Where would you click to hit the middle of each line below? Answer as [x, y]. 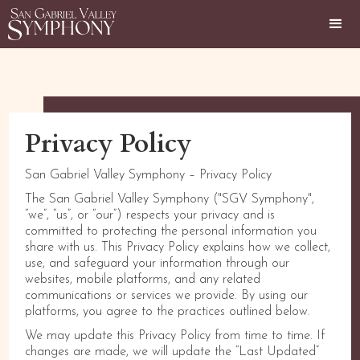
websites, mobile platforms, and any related [143, 280]
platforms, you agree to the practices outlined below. [168, 312]
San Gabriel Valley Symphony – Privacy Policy [149, 175]
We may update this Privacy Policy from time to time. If [175, 336]
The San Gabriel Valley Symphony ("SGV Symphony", [170, 199]
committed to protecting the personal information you [171, 231]
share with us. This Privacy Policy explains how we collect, [178, 247]
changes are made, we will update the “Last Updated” [172, 352]
